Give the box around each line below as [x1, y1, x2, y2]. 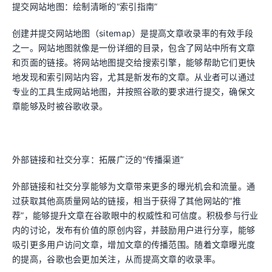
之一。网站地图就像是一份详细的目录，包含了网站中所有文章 [12, 42, 256, 53]
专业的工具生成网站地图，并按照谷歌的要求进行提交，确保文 [12, 86, 256, 97]
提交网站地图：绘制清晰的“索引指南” [12, 1, 158, 12]
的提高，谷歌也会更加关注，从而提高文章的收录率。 [12, 254, 221, 264]
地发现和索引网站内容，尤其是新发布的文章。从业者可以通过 [12, 72, 256, 82]
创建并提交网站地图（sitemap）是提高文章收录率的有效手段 [12, 28, 254, 38]
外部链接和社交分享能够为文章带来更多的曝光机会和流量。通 [12, 181, 256, 191]
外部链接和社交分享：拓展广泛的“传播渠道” [12, 154, 184, 165]
